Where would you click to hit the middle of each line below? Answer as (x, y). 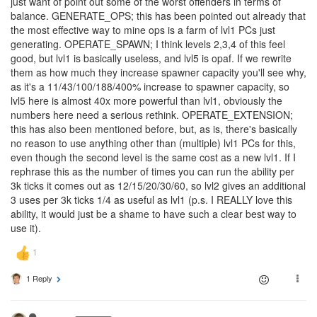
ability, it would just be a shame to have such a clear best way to (154, 214)
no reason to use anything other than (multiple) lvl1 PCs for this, (153, 143)
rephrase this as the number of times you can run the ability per (152, 171)
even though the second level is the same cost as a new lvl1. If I (153, 157)
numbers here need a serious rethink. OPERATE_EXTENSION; (152, 115)
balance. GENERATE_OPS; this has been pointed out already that (158, 16)
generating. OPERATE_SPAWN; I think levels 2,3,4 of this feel (148, 44)
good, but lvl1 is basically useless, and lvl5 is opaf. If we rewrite (151, 58)
